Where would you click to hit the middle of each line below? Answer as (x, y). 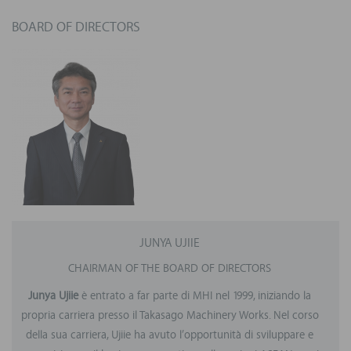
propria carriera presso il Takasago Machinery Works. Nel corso (170, 316)
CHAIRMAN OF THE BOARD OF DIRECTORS (170, 269)
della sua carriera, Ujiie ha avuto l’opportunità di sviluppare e (170, 336)
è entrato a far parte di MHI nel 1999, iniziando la (195, 297)
